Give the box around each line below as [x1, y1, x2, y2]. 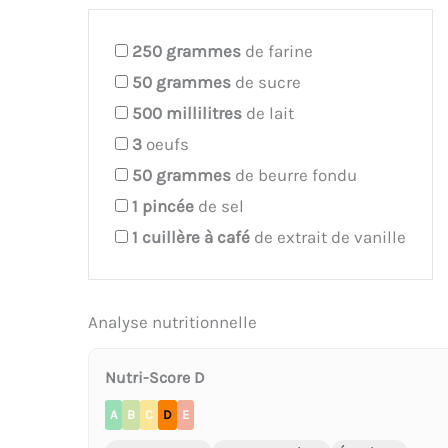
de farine [241, 40, 313, 61]
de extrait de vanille [250, 226, 406, 247]
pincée [142, 195, 194, 216]
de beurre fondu [231, 164, 357, 185]
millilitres [166, 102, 242, 123]
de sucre [231, 71, 301, 92]
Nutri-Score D [105, 367, 205, 387]
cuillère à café [142, 226, 250, 247]
